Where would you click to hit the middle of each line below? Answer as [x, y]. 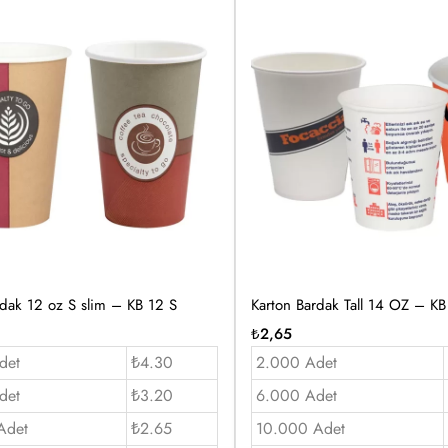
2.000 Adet [296, 362]
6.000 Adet [296, 395]
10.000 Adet [300, 428]
